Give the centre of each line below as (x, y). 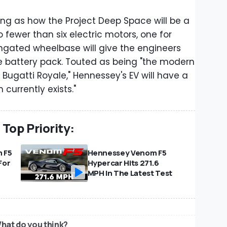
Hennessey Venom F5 (127, 153)
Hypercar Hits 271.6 (123, 163)
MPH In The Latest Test (130, 173)
